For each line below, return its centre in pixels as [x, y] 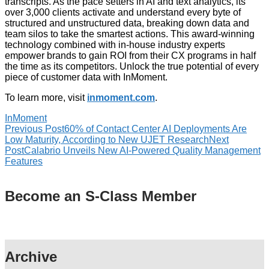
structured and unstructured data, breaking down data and [127, 23]
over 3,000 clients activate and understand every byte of [123, 12]
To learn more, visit [46, 97]
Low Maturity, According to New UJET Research [107, 139]
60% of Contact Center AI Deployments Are [156, 128]
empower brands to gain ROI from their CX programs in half [130, 55]
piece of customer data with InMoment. [86, 77]
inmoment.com [121, 97]
